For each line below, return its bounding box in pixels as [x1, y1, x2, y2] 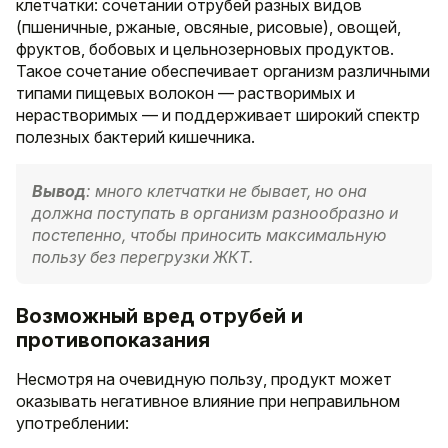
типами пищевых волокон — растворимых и [16, 83, 355, 104]
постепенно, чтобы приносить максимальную [32, 225, 386, 246]
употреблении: [16, 413, 129, 434]
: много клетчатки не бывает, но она [86, 181, 367, 202]
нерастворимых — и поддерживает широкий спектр [16, 105, 420, 126]
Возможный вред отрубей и [16, 304, 303, 329]
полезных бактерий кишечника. [16, 127, 255, 148]
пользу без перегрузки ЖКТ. [32, 247, 253, 268]
